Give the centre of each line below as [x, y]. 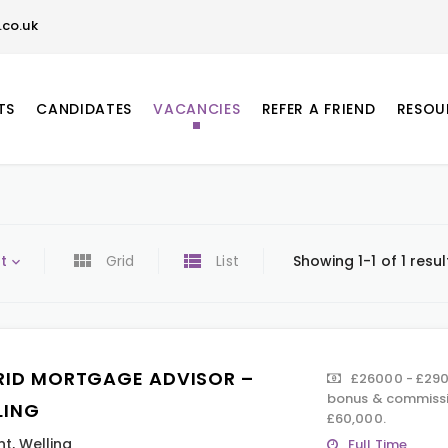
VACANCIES [197, 109]
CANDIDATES [84, 109]
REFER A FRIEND [318, 109]
